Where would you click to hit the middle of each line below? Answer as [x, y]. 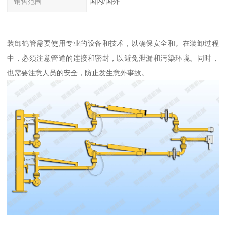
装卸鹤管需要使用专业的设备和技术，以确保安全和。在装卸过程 [113, 44]
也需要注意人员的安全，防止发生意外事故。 [78, 73]
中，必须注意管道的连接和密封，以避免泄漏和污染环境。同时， [113, 58]
